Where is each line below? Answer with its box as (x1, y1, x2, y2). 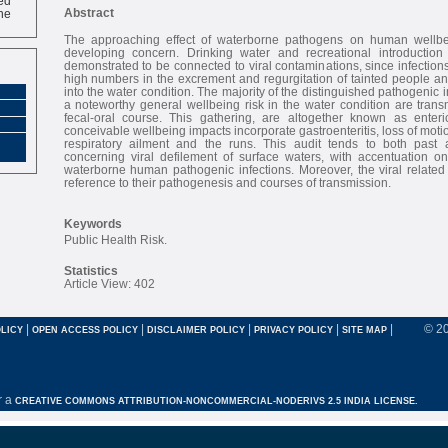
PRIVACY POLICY (254, 324, 336, 335)
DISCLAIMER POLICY (147, 324, 248, 335)
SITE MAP (342, 324, 387, 335)
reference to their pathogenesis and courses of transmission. (63, 175, 391, 189)
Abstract (63, 5, 114, 19)
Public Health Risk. (63, 232, 167, 246)
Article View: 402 (63, 276, 155, 290)
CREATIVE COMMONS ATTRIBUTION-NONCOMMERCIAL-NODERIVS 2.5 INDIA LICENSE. (15, 395, 418, 406)
